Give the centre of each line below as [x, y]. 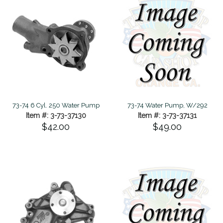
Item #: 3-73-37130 [56, 115]
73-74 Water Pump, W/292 [167, 105]
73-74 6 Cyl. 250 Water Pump [56, 105]
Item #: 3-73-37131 [167, 115]
